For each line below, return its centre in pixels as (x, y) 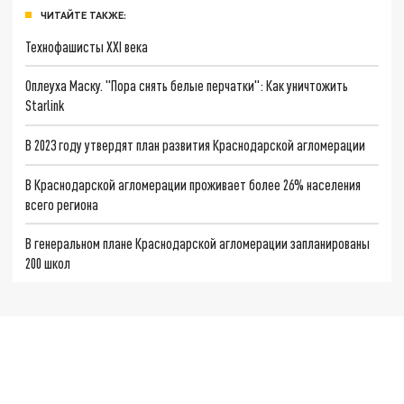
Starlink (45, 106)
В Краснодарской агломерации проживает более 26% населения (193, 184)
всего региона (62, 204)
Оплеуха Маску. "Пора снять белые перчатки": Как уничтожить (187, 86)
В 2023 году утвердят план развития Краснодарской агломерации (196, 144)
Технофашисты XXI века (87, 46)
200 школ (48, 263)
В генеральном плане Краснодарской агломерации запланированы (198, 243)
